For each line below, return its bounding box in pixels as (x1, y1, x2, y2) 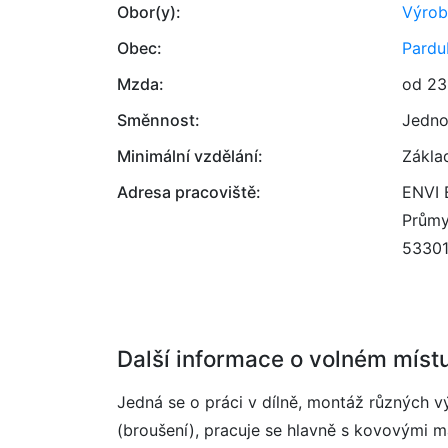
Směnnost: (117, 110, 200, 130)
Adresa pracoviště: (117, 182, 261, 202)
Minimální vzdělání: (117, 146, 263, 166)
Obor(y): (117, 2, 181, 22)
